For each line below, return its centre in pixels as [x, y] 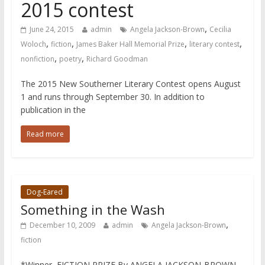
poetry [70, 59]
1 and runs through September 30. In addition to [112, 96]
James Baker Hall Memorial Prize [130, 44]
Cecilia [220, 29]
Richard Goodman [117, 59]
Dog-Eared [44, 192]
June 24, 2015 [51, 29]
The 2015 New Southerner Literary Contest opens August [130, 83]
